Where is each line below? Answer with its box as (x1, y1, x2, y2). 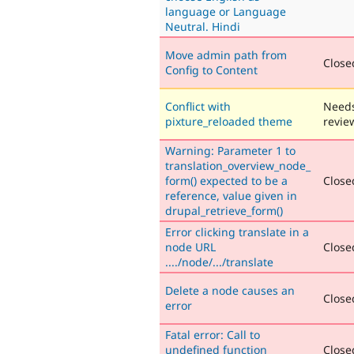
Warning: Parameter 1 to (165, 142, 296, 158)
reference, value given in (165, 187, 297, 203)
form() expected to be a (165, 172, 288, 188)
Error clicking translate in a (165, 224, 309, 239)
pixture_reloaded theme (165, 113, 292, 129)
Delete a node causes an (165, 282, 295, 298)
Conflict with (165, 98, 231, 114)
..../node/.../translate (165, 254, 273, 269)
